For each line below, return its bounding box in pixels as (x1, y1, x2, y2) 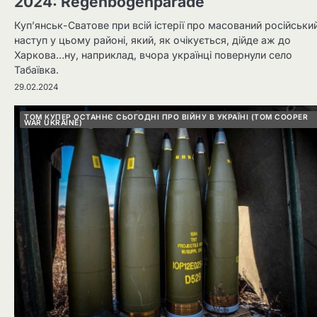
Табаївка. (14, 63, 59, 76)
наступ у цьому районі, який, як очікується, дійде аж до (14, 33, 291, 46)
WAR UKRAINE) (24, 117, 82, 127)
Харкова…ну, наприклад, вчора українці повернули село (14, 48, 292, 61)
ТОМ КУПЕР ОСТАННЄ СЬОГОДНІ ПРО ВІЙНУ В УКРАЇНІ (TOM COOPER (24, 112, 308, 121)
